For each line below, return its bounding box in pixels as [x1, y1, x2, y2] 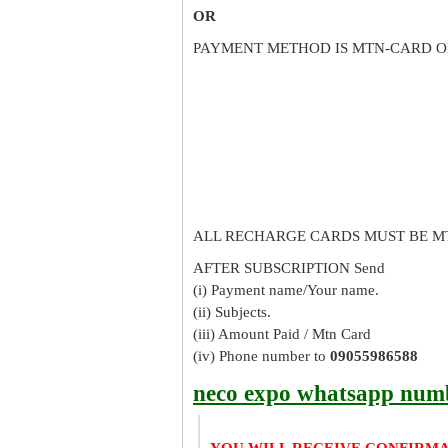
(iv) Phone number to [193, 348, 330, 364]
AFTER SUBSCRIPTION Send [193, 260, 385, 276]
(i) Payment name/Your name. [193, 282, 379, 298]
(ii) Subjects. [193, 304, 271, 320]
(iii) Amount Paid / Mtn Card [193, 326, 371, 342]
